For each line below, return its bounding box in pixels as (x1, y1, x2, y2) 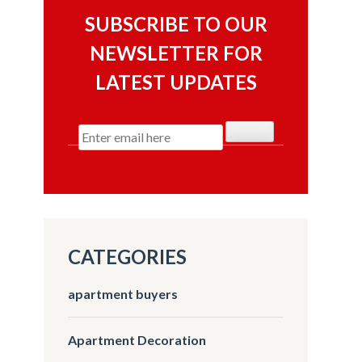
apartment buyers (68, 285, 179, 301)
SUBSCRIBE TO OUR (84, 11, 267, 36)
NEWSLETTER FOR (89, 40, 263, 65)
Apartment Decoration (68, 331, 207, 347)
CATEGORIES (68, 244, 187, 268)
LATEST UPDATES (95, 69, 257, 94)
